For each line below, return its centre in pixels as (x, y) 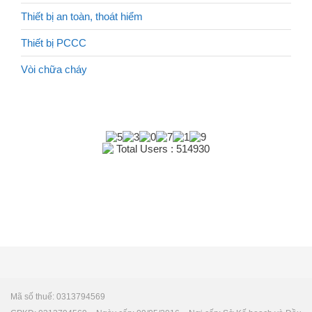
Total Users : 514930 (162, 149)
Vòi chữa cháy (54, 69)
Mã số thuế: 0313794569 (58, 297)
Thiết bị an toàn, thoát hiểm (82, 16)
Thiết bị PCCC (54, 43)
